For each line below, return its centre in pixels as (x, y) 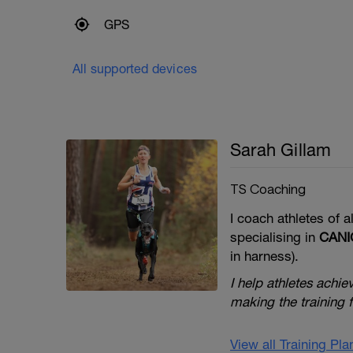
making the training (287, 302)
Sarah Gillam (281, 150)
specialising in (275, 237)
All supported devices (135, 69)
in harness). (264, 256)
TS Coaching (268, 188)
